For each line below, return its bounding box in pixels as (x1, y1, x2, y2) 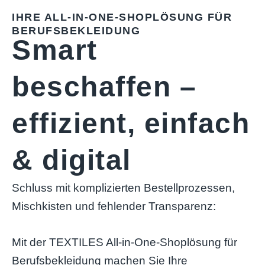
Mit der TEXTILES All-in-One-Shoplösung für (12, 236, 237, 249)
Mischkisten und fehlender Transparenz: (12, 199, 216, 212)
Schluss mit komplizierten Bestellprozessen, (12, 181, 235, 194)
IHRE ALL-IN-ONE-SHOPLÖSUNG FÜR (12, 11, 232, 23)
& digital (12, 144, 131, 176)
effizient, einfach (12, 107, 250, 139)
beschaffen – (12, 70, 196, 102)
